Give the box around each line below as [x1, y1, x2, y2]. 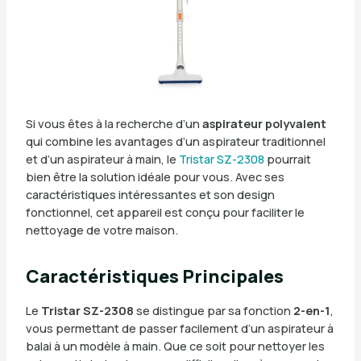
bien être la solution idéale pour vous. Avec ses [25, 168, 284, 185]
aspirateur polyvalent [201, 115, 326, 132]
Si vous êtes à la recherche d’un [25, 115, 202, 132]
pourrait [263, 151, 311, 168]
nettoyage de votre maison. [25, 222, 178, 239]
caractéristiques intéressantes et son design [25, 186, 275, 203]
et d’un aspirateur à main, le [25, 151, 179, 168]
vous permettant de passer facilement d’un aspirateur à [25, 320, 334, 337]
